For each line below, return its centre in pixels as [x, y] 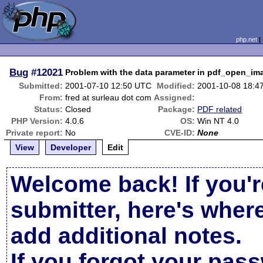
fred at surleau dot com [109, 97]
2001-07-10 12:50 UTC [109, 86]
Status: [49, 109]
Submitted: [41, 86]
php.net [246, 39]
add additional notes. [127, 236]
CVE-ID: [180, 133]
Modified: [176, 86]
